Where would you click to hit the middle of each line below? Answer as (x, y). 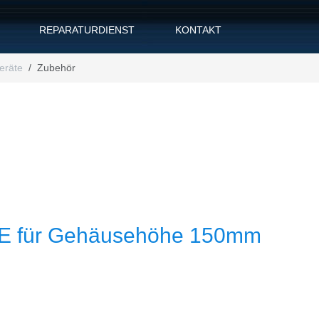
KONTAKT (198, 30)
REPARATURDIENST (87, 30)
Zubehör (56, 68)
